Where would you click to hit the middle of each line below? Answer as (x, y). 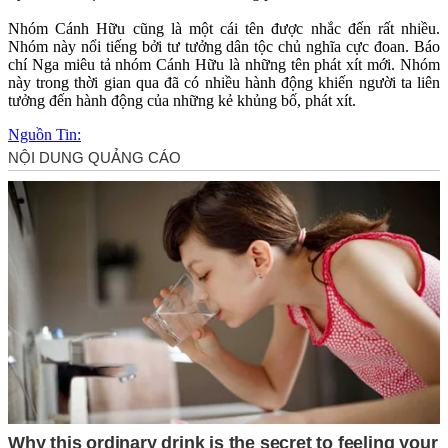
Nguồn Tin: (44, 134)
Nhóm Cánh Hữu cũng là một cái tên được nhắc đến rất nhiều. (224, 28)
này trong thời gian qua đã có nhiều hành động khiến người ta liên (224, 82)
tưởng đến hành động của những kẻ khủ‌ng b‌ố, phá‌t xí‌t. (182, 100)
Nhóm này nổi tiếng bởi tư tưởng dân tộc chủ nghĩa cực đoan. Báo (224, 46)
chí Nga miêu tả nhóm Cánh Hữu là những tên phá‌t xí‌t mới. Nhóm (224, 64)
